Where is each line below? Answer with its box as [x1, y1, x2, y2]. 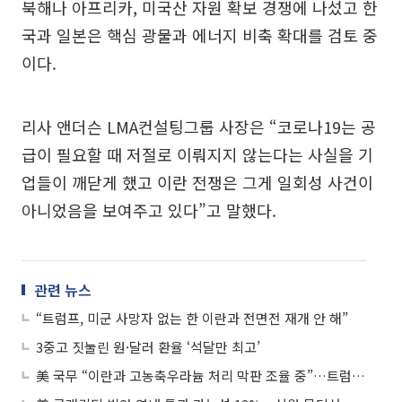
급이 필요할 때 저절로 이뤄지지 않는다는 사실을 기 [22, 142, 373, 166]
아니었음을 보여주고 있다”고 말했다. [22, 197, 276, 222]
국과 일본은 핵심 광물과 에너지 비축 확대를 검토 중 [22, 22, 378, 47]
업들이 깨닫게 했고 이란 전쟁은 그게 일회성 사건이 [22, 170, 373, 194]
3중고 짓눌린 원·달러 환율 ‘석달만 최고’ [36, 336, 260, 356]
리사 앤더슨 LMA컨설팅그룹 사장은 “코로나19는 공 [22, 114, 376, 138]
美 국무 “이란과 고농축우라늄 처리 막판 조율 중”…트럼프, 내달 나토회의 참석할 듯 [352, 365, 365, 385]
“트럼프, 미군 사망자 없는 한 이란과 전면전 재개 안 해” [36, 308, 348, 328]
